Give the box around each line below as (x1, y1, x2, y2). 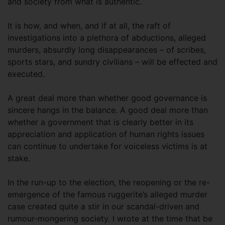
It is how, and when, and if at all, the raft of (8, 21, 171, 31)
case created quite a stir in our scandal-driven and (8, 201, 199, 211)
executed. (8, 69, 47, 79)
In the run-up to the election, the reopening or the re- (8, 177, 210, 187)
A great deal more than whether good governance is (8, 93, 207, 103)
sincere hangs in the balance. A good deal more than (8, 105, 208, 115)
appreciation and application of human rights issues (8, 129, 204, 139)
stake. (8, 153, 33, 163)
